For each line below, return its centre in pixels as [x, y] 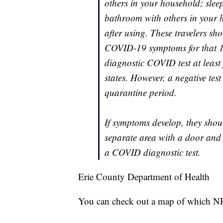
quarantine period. [141, 93]
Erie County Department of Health [144, 177]
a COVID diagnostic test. [153, 152]
